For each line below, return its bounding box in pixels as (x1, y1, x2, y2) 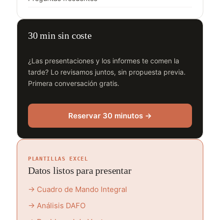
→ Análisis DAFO (28, 201, 85, 210)
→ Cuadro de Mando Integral (28, 185, 127, 194)
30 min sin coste (28, 30, 92, 41)
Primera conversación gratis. (28, 79, 119, 87)
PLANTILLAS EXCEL (28, 156, 88, 162)
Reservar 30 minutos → (68, 111, 152, 120)
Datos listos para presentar (28, 165, 132, 176)
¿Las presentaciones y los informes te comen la (28, 56, 179, 65)
